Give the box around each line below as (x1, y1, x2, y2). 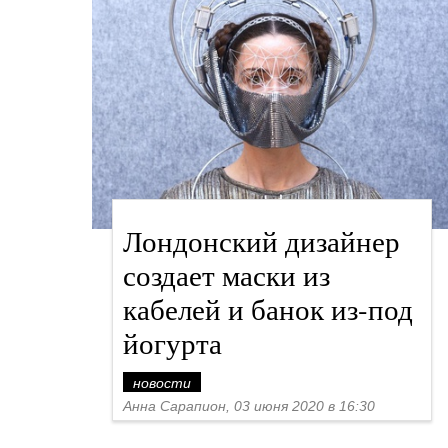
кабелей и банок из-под (123, 289, 413, 328)
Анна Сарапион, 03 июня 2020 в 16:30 (123, 398, 375, 414)
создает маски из (123, 255, 330, 294)
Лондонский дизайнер (123, 221, 400, 260)
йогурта (123, 323, 222, 362)
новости (133, 375, 191, 391)
